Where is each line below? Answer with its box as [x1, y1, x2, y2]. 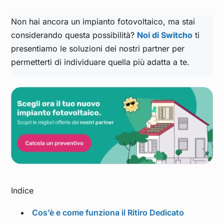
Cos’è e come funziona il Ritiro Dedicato [32, 207, 184, 218]
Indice [11, 185, 34, 196]
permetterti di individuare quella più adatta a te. [11, 56, 192, 67]
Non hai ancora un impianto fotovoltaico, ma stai [11, 16, 195, 26]
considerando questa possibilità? [11, 29, 137, 40]
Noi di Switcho [137, 29, 193, 40]
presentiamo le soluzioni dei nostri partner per [11, 43, 185, 53]
